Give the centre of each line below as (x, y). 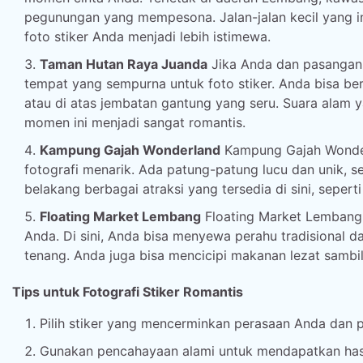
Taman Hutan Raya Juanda (124, 64)
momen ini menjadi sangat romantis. (135, 122)
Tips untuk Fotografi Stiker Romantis (128, 292)
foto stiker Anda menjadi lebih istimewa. (147, 36)
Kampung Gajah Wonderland (130, 150)
